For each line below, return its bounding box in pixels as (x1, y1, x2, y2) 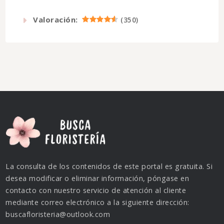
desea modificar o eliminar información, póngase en (5, 173, 189, 183)
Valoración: (33, 14, 78, 25)
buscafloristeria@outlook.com (5, 209, 110, 219)
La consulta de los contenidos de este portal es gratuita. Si (5, 161, 213, 171)
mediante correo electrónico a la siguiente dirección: (5, 197, 189, 207)
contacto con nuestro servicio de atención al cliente (5, 185, 186, 195)
